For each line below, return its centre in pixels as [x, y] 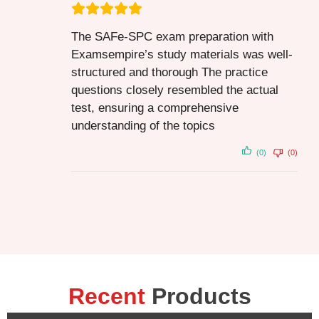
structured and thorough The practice [169, 73]
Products [201, 296]
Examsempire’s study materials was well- [182, 55]
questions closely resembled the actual [175, 90]
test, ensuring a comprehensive [155, 108]
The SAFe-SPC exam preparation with [172, 37]
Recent [106, 296]
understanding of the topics [143, 126]
